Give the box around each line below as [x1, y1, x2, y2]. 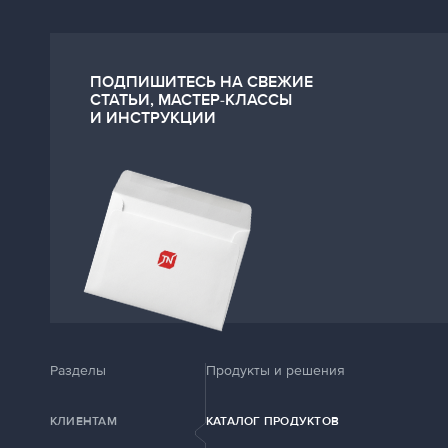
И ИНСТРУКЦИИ [90, 108, 216, 128]
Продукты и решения [206, 362, 345, 379]
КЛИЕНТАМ [50, 414, 117, 429]
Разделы [50, 362, 106, 379]
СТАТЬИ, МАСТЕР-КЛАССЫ [90, 90, 292, 110]
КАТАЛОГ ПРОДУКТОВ [206, 414, 340, 429]
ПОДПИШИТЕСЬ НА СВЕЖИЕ [90, 72, 313, 92]
